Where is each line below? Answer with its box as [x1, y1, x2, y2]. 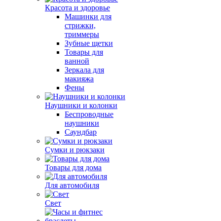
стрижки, [65, 21, 96, 30]
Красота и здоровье [45, 3, 110, 12]
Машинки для [65, 12, 111, 21]
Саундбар [65, 128, 97, 136]
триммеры [65, 30, 99, 38]
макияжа [65, 74, 94, 83]
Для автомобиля [45, 181, 99, 189]
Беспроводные [65, 110, 113, 118]
